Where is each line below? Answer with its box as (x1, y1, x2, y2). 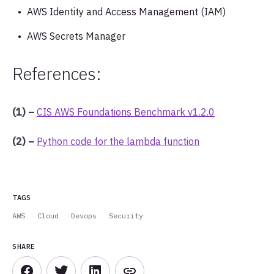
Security (109, 210, 143, 220)
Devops (71, 210, 97, 220)
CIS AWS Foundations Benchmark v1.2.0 (37, 105, 215, 118)
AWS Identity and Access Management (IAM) (27, 5, 226, 18)
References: (12, 62, 101, 85)
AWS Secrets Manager (27, 29, 125, 42)
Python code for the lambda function (37, 135, 199, 147)
